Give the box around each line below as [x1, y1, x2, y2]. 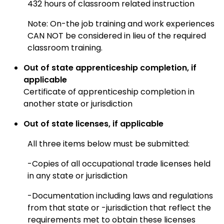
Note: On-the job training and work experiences [27, 18, 214, 30]
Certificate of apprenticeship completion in [23, 86, 194, 98]
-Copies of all [27, 158, 82, 170]
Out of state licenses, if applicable [23, 118, 163, 130]
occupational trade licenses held [82, 158, 210, 170]
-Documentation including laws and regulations [27, 190, 213, 202]
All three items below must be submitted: [27, 138, 189, 150]
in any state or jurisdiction [27, 170, 127, 182]
